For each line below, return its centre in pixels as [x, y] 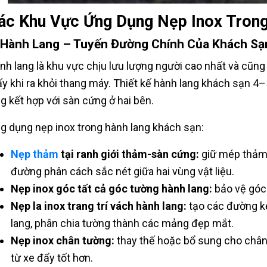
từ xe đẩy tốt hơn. [52, 258]
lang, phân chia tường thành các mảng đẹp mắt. [122, 223]
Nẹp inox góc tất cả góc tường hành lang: [111, 189]
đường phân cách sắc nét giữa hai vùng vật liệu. [122, 172]
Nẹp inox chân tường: [62, 241]
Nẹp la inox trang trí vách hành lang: [98, 206]
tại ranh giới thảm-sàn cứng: [130, 154]
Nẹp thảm [34, 154]
